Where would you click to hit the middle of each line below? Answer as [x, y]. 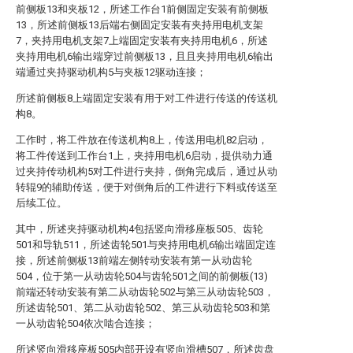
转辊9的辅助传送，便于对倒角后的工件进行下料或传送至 [147, 187]
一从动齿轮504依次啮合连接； [85, 323]
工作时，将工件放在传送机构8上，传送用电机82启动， [142, 140]
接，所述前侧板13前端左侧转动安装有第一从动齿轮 [134, 260]
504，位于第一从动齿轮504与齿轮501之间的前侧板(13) [142, 276]
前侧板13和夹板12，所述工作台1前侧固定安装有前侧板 [142, 9]
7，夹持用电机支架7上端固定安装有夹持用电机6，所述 [142, 41]
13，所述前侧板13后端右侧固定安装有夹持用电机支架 [139, 25]
